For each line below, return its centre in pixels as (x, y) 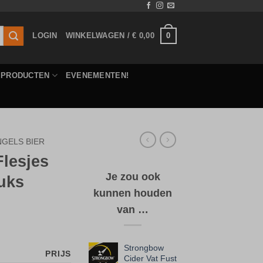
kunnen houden (133, 193)
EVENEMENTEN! (97, 75)
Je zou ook (133, 176)
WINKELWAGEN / (99, 36)
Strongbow (144, 248)
